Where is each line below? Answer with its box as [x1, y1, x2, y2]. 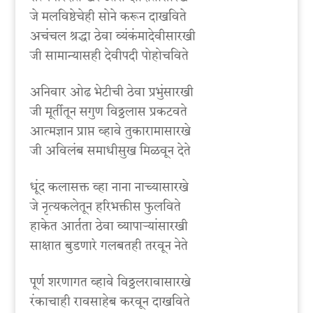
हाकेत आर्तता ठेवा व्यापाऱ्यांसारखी [29, 216, 188, 238]
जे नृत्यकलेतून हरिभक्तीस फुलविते [29, 196, 181, 218]
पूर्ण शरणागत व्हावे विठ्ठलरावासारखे [29, 272, 191, 293]
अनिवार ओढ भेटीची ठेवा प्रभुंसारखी [29, 82, 194, 103]
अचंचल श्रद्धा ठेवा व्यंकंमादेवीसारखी [29, 26, 196, 48]
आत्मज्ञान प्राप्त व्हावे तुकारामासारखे [29, 121, 191, 143]
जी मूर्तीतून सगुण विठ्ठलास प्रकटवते [29, 101, 187, 123]
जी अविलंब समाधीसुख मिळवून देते [29, 140, 191, 162]
